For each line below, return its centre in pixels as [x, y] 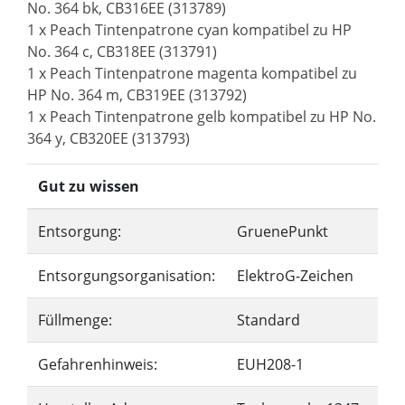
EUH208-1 [270, 364]
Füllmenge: [75, 320]
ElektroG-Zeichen [295, 276]
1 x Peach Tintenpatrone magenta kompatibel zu [192, 73]
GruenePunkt [283, 231]
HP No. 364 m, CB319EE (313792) [137, 95]
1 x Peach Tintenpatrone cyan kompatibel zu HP [189, 30]
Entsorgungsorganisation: [127, 276]
